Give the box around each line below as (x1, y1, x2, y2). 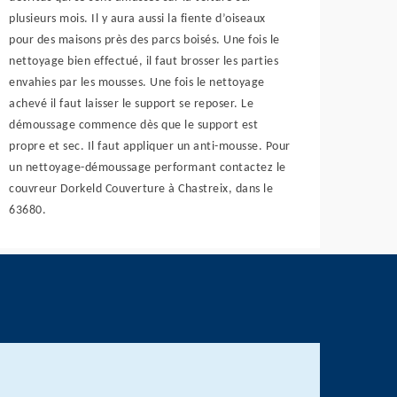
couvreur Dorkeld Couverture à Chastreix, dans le (9, 183, 274, 196)
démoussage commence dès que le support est (9, 119, 259, 132)
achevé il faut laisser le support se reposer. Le (9, 97, 254, 111)
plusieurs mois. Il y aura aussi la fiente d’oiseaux (9, 12, 266, 26)
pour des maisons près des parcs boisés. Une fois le (9, 34, 280, 47)
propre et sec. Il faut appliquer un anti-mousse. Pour (9, 140, 291, 153)
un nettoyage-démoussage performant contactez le (9, 161, 286, 175)
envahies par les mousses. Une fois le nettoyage (9, 76, 265, 90)
